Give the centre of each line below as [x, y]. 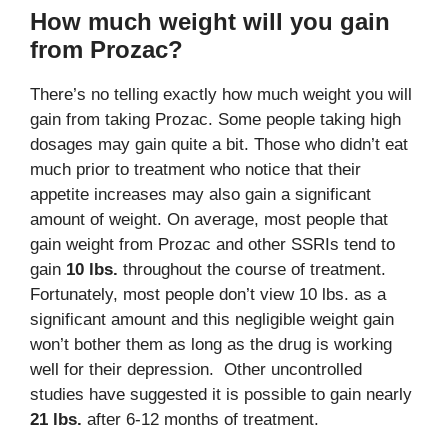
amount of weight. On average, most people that [209, 219]
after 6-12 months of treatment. [200, 419]
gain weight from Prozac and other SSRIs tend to [212, 244]
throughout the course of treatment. [252, 269]
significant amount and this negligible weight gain [212, 319]
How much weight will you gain [210, 21]
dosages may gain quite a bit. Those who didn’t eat [219, 144]
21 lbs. [56, 419]
